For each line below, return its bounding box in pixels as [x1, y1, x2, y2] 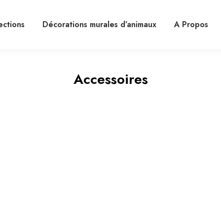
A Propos [174, 19, 208, 30]
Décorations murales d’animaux [42, 19, 156, 30]
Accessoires [73, 69, 148, 89]
